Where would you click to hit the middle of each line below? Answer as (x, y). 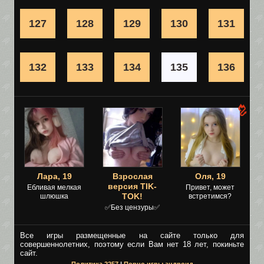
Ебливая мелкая (54, 187)
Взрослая (132, 176)
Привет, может (210, 187)
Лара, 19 (54, 176)
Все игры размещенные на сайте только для (132, 235)
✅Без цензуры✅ (132, 207)
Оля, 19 (210, 176)
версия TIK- (132, 186)
